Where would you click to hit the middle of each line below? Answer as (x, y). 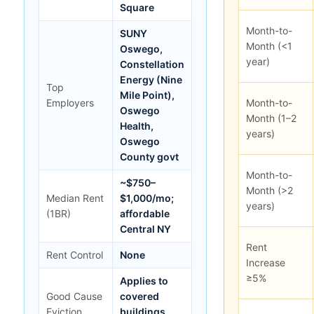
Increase (266, 262)
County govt (149, 156)
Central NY (145, 228)
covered (139, 296)
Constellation (152, 64)
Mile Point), (147, 95)
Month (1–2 (271, 118)
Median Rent (75, 198)
